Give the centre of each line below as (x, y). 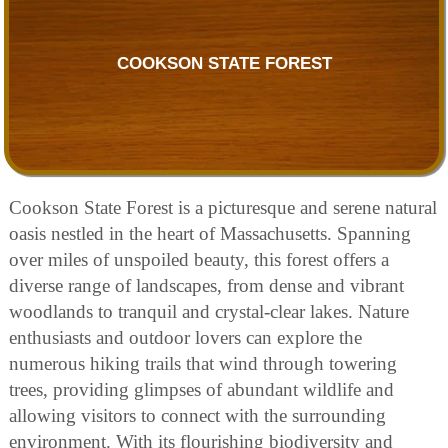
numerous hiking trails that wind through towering (203, 363)
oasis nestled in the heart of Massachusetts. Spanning (210, 233)
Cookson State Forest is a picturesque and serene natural (223, 207)
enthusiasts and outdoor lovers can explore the (185, 337)
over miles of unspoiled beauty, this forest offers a (199, 259)
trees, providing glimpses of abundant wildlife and (201, 389)
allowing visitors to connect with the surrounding (197, 415)
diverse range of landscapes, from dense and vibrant (206, 285)
